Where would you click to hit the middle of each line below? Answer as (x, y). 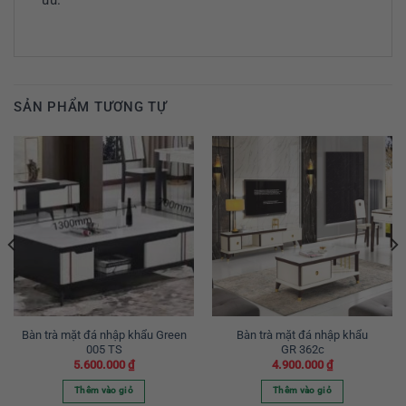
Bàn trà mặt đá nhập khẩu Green (104, 334)
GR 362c (302, 349)
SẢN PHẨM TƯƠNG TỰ (91, 107)
